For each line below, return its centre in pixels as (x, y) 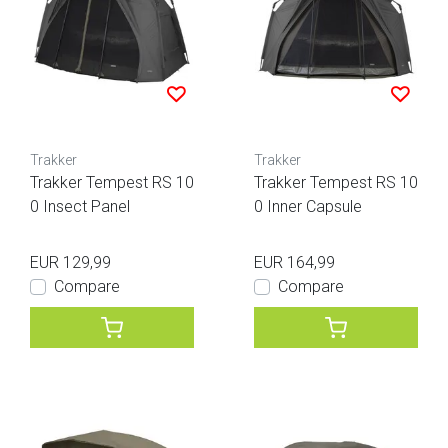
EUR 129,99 (70, 263)
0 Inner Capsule (308, 207)
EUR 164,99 (294, 263)
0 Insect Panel (80, 207)
